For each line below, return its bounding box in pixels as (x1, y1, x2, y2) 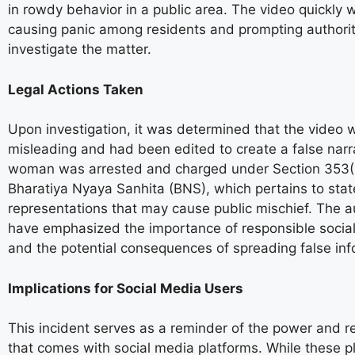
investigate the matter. (8, 41, 151, 57)
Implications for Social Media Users (8, 280, 243, 296)
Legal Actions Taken (8, 81, 143, 97)
